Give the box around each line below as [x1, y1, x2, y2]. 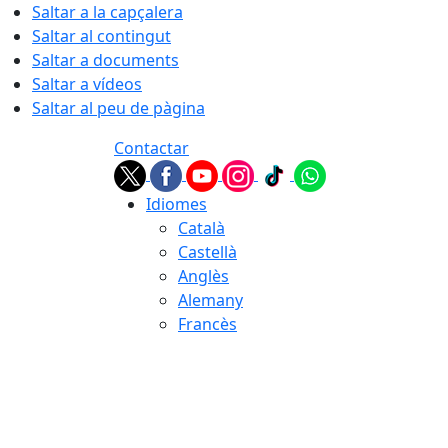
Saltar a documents [32, 49, 179, 71]
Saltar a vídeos [32, 73, 142, 95]
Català [178, 217, 225, 239]
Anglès [178, 265, 229, 287]
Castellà [178, 241, 237, 263]
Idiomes [146, 193, 207, 215]
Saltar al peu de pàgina [32, 97, 205, 119]
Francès [178, 313, 237, 335]
